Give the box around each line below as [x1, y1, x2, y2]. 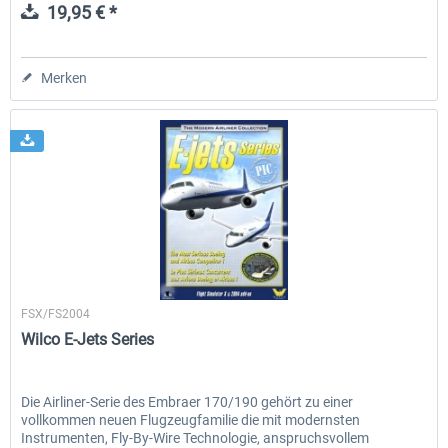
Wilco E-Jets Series [21, 330, 155, 350]
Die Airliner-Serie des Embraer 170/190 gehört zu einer [21, 394, 354, 411]
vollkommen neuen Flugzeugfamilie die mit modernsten [21, 412, 361, 429]
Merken [41, 69, 88, 86]
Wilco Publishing [173, 284, 275, 301]
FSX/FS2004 [21, 307, 91, 322]
